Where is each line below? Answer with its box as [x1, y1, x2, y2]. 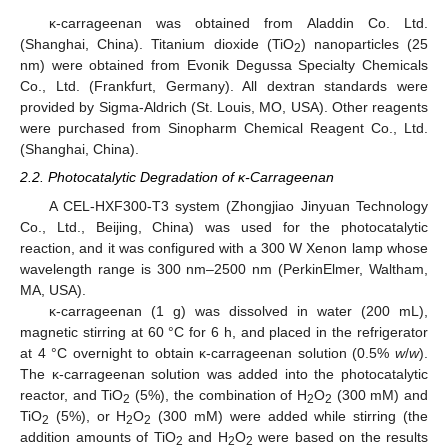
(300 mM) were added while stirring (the [151, 407, 429, 424]
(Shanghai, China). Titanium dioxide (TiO [20, 36, 294, 53]
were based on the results [252, 428, 428, 445]
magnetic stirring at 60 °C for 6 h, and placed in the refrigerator [20, 323, 428, 340]
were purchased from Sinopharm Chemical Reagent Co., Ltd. [20, 120, 428, 137]
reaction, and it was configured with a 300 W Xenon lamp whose [20, 239, 428, 256]
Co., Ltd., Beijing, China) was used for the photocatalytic [20, 218, 428, 235]
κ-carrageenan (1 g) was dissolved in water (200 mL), [48, 302, 428, 319]
